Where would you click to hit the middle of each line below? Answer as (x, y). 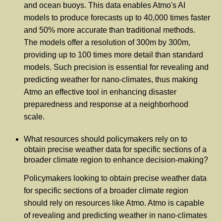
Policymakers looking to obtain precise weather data (115, 178)
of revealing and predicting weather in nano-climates (115, 215)
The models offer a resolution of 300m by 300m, (107, 42)
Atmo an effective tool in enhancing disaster (100, 92)
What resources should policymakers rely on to (106, 139)
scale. (34, 116)
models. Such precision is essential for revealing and (116, 67)
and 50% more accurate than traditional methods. (110, 30)
